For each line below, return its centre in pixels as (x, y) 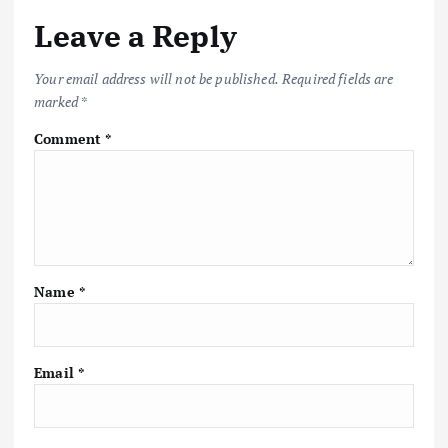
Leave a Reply (135, 36)
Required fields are (337, 78)
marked (57, 101)
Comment (70, 138)
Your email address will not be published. (156, 78)
